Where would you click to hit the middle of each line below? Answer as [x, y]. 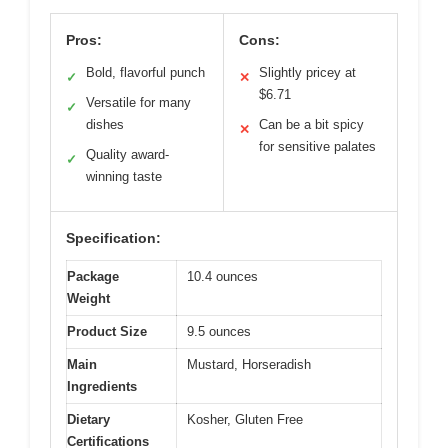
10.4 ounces [222, 277]
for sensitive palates [317, 147]
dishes [105, 125]
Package [93, 277]
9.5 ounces [219, 332]
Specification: [113, 238]
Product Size [107, 332]
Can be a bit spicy [311, 125]
